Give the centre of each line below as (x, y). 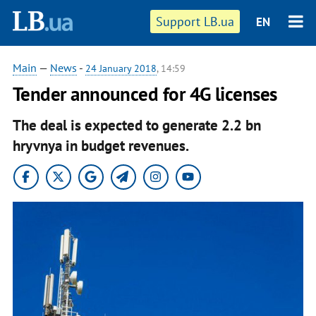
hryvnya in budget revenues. (101, 145)
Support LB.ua (195, 22)
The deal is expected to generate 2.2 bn (136, 125)
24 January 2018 (121, 68)
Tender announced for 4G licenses (145, 94)
